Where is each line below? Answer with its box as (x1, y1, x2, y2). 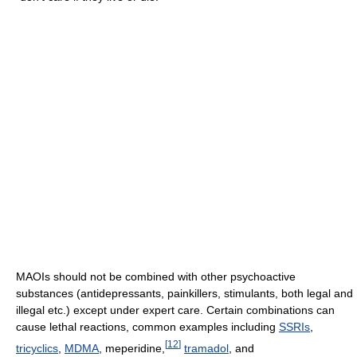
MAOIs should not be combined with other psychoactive (16, 269, 296, 283)
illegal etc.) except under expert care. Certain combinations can (16, 303, 335, 316)
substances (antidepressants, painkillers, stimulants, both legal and (16, 286, 353, 300)
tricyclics (16, 341, 58, 355)
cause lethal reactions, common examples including (16, 320, 279, 333)
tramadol (184, 341, 229, 355)
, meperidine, (99, 341, 165, 355)
